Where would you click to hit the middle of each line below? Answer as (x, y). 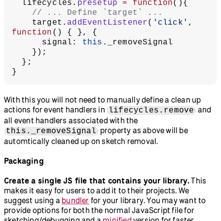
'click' (170, 22)
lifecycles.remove (151, 110)
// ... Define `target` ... (97, 13)
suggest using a (33, 200)
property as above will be (143, 130)
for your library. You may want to (147, 200)
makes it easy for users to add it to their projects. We (97, 190)
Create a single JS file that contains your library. (97, 180)
